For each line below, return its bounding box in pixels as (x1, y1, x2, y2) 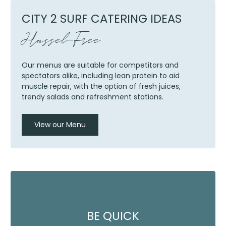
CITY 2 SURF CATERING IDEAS (21, 10, 182, 27)
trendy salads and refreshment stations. (21, 91, 163, 102)
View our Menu (34, 119, 86, 130)
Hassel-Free (21, 28, 101, 52)
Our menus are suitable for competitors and (21, 60, 179, 70)
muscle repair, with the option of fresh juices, (21, 81, 181, 91)
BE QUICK (87, 208, 139, 224)
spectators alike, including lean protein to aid (21, 70, 180, 81)
